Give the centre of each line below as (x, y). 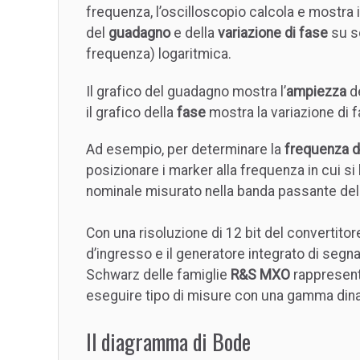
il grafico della (131, 112)
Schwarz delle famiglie (158, 275)
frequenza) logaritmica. (159, 53)
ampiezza (316, 91)
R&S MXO (260, 275)
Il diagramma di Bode (168, 342)
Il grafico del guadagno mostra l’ (186, 91)
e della (194, 33)
